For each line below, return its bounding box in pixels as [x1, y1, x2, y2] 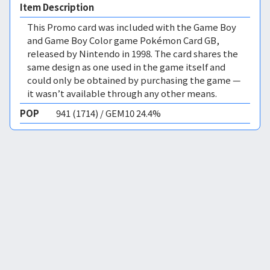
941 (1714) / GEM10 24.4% [56, 107, 161, 119]
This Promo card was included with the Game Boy [27, 20, 236, 33]
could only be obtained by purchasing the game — [27, 74, 240, 86]
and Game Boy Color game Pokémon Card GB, [27, 34, 219, 46]
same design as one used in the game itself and [27, 60, 225, 73]
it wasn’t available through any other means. [27, 87, 217, 99]
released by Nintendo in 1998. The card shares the [27, 47, 238, 60]
